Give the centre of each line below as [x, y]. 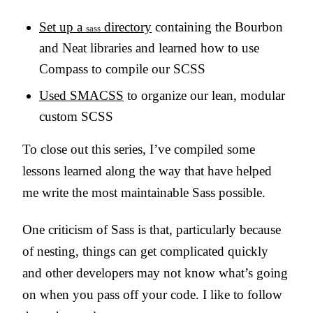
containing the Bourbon [217, 27]
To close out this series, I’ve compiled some [139, 149]
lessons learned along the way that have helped [147, 170]
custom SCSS [76, 116]
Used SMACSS [81, 95]
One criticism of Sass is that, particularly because [152, 229]
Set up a [63, 27]
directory [126, 27]
